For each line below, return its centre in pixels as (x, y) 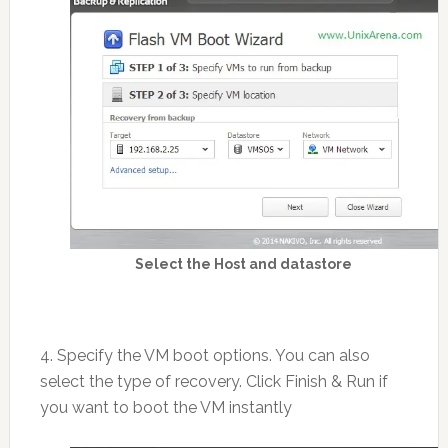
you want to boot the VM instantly (165, 407)
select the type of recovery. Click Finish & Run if (213, 381)
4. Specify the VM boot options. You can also (204, 355)
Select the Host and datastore (244, 263)
